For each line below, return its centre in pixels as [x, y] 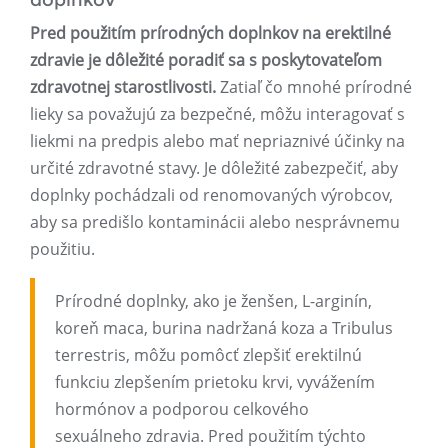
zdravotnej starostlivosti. [123, 87]
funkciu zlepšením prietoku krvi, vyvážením [215, 382]
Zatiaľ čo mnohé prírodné [314, 87]
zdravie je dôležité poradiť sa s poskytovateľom [206, 60]
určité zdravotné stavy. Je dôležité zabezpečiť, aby [214, 168]
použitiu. [62, 249]
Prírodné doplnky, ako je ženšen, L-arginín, [213, 301]
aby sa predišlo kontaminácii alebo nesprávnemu [215, 222]
